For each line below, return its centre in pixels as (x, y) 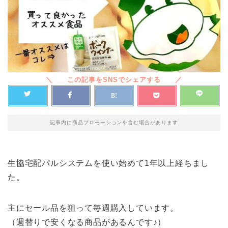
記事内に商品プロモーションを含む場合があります (114, 123)
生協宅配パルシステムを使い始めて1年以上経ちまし (109, 163)
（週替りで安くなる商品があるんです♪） (87, 222)
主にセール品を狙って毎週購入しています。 (93, 208)
